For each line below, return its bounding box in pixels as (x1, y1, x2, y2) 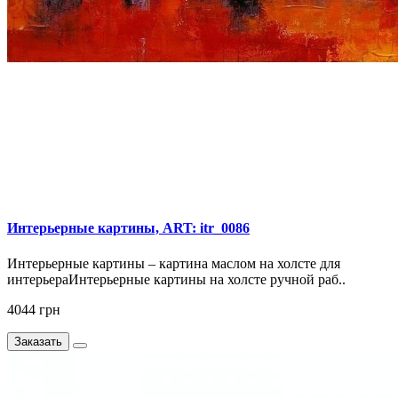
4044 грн (7, 301, 60, 317)
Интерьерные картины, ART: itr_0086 (7, 220, 250, 236)
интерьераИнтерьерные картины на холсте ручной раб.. (7, 271, 346, 287)
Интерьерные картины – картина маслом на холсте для (7, 255, 340, 271)
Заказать (14, 334, 62, 348)
